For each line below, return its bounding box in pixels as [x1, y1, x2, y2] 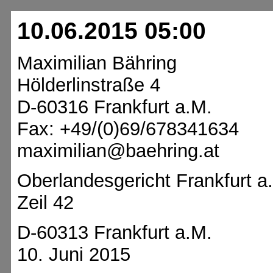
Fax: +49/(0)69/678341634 [17, 118, 239, 140]
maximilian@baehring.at [17, 140, 219, 161]
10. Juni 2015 [17, 244, 130, 265]
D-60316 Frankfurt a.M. [17, 96, 212, 118]
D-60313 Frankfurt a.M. [17, 222, 212, 243]
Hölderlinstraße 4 [17, 74, 160, 96]
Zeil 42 [17, 192, 74, 213]
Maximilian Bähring [17, 52, 177, 74]
